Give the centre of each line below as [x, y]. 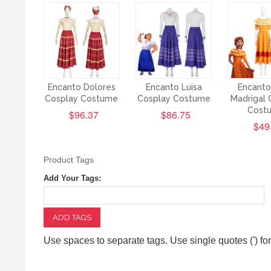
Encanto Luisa [174, 87]
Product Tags [69, 160]
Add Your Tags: [72, 178]
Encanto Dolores [81, 87]
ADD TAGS [72, 218]
